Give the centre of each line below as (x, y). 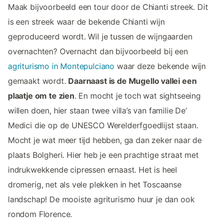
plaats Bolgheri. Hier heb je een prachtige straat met (103, 155)
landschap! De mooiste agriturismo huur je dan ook (101, 200)
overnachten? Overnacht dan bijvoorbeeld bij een (98, 52)
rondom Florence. (40, 214)
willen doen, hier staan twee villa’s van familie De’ (97, 111)
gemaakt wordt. (38, 81)
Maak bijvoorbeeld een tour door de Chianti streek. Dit (108, 7)
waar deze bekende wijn (160, 66)
